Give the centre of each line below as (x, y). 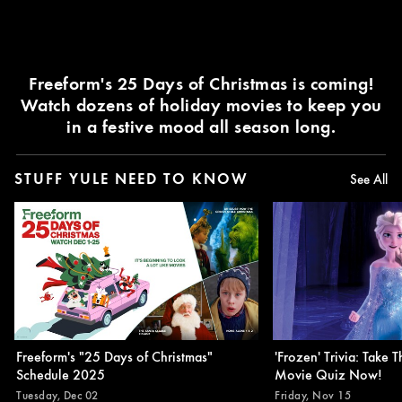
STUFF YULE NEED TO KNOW (131, 178)
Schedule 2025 (61, 374)
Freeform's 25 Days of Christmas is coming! (201, 83)
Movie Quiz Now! (328, 374)
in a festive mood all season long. (201, 126)
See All (369, 179)
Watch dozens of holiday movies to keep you (201, 104)
